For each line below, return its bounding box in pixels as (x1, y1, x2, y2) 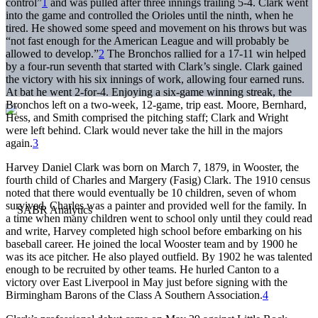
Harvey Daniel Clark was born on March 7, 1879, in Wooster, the (6, 160, 299, 173)
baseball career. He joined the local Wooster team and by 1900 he (6, 237, 297, 250)
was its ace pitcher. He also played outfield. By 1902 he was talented (6, 250, 312, 263)
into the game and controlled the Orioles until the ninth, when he (6, 9, 293, 21)
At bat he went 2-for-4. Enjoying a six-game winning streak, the (6, 85, 292, 98)
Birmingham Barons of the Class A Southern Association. (6, 288, 263, 301)
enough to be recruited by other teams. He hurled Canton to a (6, 263, 279, 275)
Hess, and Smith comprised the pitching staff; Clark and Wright (6, 111, 288, 124)
